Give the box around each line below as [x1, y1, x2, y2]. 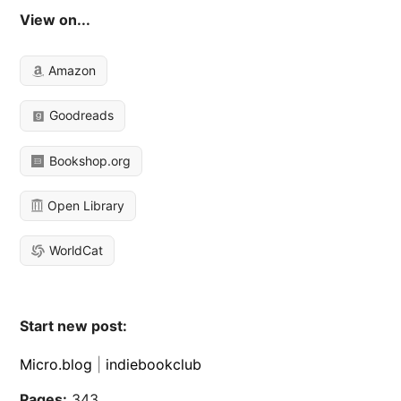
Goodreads [46, 107, 115, 124]
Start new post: [20, 316, 128, 335]
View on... [20, 11, 91, 30]
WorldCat [46, 242, 104, 258]
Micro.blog [20, 354, 93, 373]
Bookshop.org [46, 152, 132, 168]
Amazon [45, 63, 97, 79]
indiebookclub [106, 354, 202, 373]
